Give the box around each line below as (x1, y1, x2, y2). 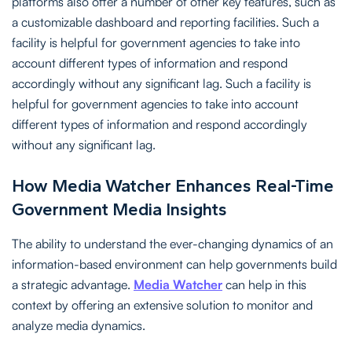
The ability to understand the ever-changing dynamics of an (12, 235, 333, 251)
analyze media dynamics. (12, 317, 145, 333)
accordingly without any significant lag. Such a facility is (12, 75, 311, 91)
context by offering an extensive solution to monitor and (12, 296, 313, 313)
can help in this (222, 276, 306, 292)
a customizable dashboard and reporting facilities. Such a (12, 13, 319, 30)
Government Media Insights (12, 198, 227, 220)
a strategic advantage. (12, 276, 134, 292)
